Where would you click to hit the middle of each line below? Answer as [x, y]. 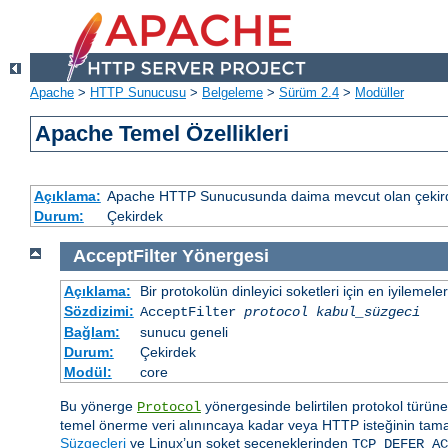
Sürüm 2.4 [309, 93]
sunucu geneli [183, 331]
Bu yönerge [98, 405]
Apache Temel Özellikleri [162, 134]
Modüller [379, 93]
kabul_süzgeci [367, 311]
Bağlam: [91, 331]
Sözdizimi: [98, 310]
